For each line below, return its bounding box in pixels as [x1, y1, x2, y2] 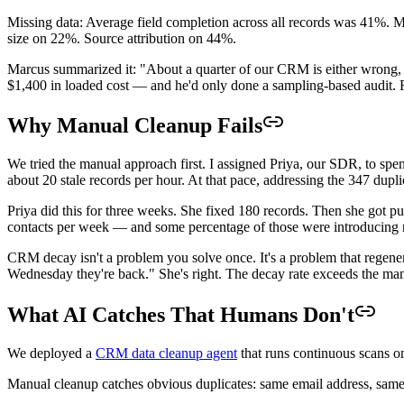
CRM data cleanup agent [96, 345, 237, 362]
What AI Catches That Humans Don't [7, 303, 354, 327]
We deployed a [7, 345, 96, 362]
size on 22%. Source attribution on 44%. [7, 30, 236, 46]
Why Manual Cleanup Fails [7, 114, 262, 138]
